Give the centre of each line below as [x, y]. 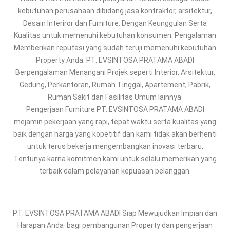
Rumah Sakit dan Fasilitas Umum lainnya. [115, 97]
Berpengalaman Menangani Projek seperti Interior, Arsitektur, [115, 72]
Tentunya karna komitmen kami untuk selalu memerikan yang [115, 158]
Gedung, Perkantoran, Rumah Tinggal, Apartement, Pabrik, [115, 84]
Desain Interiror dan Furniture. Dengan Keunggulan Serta [115, 23]
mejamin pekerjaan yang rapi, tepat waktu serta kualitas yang [115, 121]
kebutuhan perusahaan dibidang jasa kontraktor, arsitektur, [115, 11]
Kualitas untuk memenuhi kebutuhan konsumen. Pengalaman [115, 35]
